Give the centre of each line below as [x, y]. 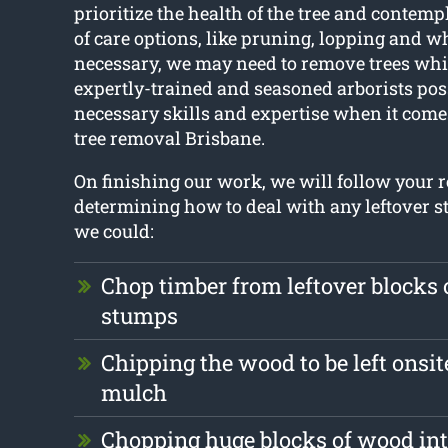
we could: [113, 231]
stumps [139, 316]
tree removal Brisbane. [169, 138]
